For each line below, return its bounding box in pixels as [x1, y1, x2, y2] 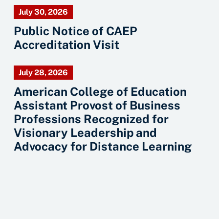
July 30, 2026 [19, 7, 68, 17]
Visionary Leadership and [14, 126, 157, 139]
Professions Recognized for [14, 112, 169, 126]
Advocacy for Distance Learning [14, 139, 192, 153]
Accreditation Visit [14, 38, 119, 51]
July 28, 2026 [19, 68, 68, 77]
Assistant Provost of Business [14, 98, 180, 112]
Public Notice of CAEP [14, 24, 137, 38]
